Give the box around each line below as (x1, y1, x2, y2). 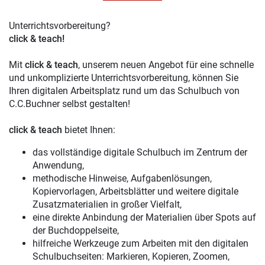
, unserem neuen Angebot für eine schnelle (78, 59, 254, 70)
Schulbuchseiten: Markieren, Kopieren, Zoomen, (33, 251, 230, 262)
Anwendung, (33, 160, 84, 171)
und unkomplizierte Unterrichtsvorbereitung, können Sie (9, 72, 238, 83)
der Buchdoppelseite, (33, 225, 119, 236)
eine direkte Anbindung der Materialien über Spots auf (33, 212, 256, 223)
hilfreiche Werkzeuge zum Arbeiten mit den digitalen (33, 238, 248, 249)
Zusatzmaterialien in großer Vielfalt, (33, 199, 182, 210)
